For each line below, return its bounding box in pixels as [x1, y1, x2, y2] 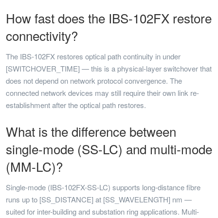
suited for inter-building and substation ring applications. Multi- [6, 206, 199, 217]
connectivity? [6, 26, 78, 44]
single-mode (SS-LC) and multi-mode [6, 140, 212, 158]
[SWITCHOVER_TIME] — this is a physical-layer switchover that [6, 63, 212, 73]
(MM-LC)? [6, 157, 63, 175]
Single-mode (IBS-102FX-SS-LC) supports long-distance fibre [6, 182, 200, 192]
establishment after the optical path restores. [6, 100, 146, 110]
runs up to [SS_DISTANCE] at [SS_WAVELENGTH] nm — [6, 194, 192, 204]
